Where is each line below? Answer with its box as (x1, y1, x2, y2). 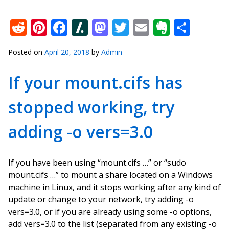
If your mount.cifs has (8, 72, 182, 94)
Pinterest (47, 16, 116, 38)
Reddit (27, 16, 77, 38)
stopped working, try (8, 96, 174, 118)
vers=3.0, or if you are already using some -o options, (8, 206, 212, 217)
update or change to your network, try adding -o (8, 194, 194, 205)
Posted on (8, 47, 44, 57)
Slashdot (88, 16, 154, 38)
